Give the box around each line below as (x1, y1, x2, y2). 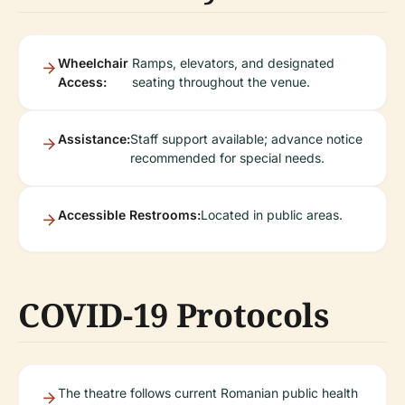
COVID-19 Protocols (18, 292, 329, 337)
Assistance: (58, 130, 130, 146)
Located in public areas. (201, 206, 343, 222)
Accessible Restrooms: (58, 206, 201, 222)
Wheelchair (58, 54, 128, 71)
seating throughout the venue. (132, 73, 311, 89)
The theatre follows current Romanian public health (58, 384, 358, 400)
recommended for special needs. (130, 149, 325, 165)
